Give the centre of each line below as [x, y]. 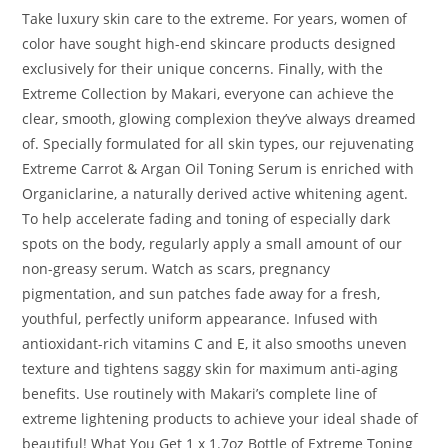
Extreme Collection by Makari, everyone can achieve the [208, 94]
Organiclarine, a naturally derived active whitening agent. [215, 194]
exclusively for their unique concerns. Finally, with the [203, 69]
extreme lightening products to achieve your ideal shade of [220, 419]
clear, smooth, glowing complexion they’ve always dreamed [219, 119]
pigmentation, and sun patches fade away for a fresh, [201, 294]
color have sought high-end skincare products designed [209, 44]
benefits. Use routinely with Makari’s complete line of [200, 394]
